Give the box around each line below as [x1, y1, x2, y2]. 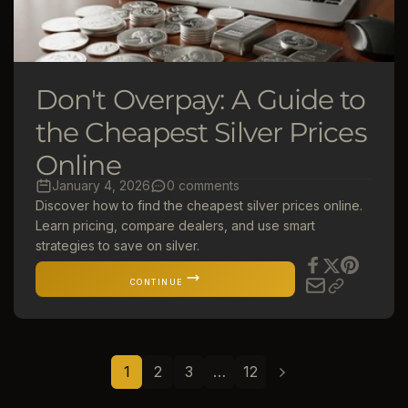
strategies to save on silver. [36, 238, 199, 253]
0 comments [167, 178, 240, 193]
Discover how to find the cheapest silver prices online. [36, 198, 362, 213]
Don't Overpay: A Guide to [36, 83, 366, 117]
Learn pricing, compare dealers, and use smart [36, 218, 315, 233]
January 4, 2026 [52, 178, 150, 193]
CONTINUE [129, 277, 183, 287]
